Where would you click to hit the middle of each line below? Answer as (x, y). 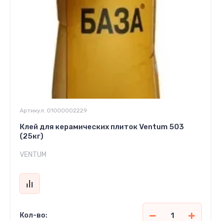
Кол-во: (34, 215)
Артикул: (33, 110)
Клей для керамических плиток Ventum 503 (102, 127)
